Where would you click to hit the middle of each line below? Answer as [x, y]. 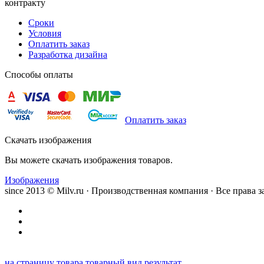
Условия [45, 33]
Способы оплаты [39, 74]
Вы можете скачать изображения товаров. [89, 160]
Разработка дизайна [68, 54]
